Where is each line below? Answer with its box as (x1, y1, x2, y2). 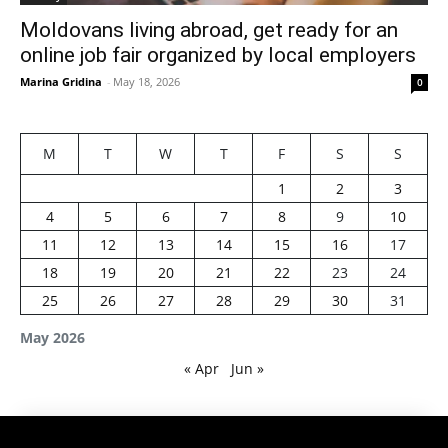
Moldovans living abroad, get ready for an (20, 17, 398, 42)
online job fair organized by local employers (20, 42, 416, 67)
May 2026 (20, 327, 85, 347)
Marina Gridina (20, 73, 102, 89)
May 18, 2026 (113, 73, 180, 89)
